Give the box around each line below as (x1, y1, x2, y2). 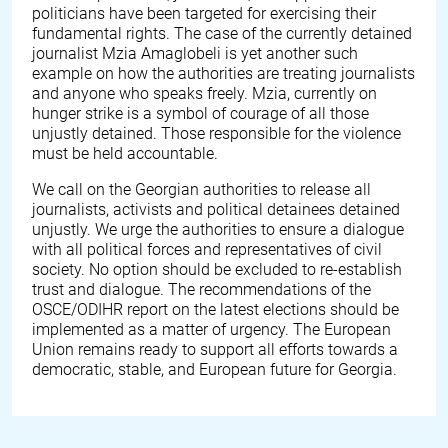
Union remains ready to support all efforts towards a (32, 340, 398, 359)
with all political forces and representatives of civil (32, 240, 382, 259)
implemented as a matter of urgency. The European (32, 320, 391, 339)
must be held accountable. (32, 144, 218, 163)
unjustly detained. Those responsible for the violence (32, 124, 401, 143)
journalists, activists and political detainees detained (32, 200, 400, 219)
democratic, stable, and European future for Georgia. (32, 360, 397, 379)
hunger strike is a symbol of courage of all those (32, 104, 369, 123)
